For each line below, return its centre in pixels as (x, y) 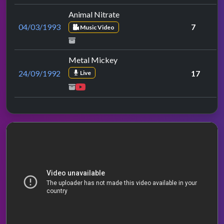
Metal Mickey (93, 59)
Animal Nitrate (94, 14)
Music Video (96, 27)
